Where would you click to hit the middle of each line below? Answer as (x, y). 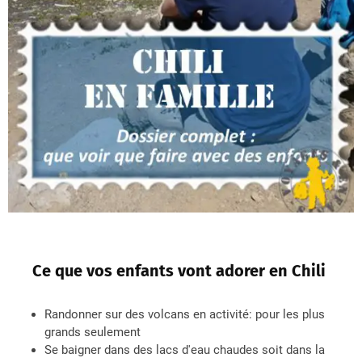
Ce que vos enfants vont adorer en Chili (181, 271)
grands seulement (93, 333)
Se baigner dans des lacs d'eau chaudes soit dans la (185, 350)
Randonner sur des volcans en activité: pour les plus (185, 315)
